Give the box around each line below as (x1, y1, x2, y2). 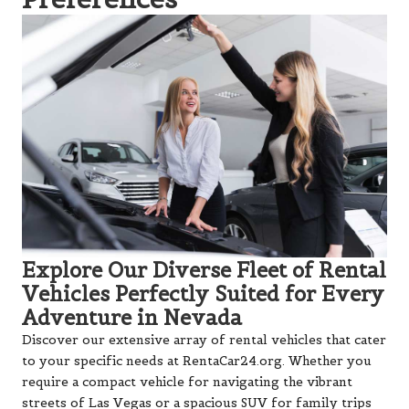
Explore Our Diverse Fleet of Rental (22, 257, 386, 283)
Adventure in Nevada (22, 304, 242, 330)
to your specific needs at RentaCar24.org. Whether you (22, 352, 372, 369)
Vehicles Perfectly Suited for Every (22, 280, 384, 307)
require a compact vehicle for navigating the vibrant (22, 373, 352, 390)
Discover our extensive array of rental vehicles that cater (22, 331, 386, 348)
